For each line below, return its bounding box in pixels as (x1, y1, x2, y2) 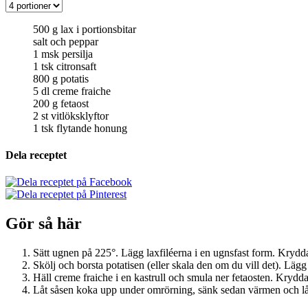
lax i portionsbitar (60, 23, 136, 35)
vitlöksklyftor (51, 109, 109, 122)
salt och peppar (33, 35, 98, 47)
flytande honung (56, 122, 127, 134)
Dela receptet (5, 149, 67, 162)
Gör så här (5, 214, 82, 233)
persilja (62, 47, 93, 60)
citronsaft (56, 60, 96, 72)
